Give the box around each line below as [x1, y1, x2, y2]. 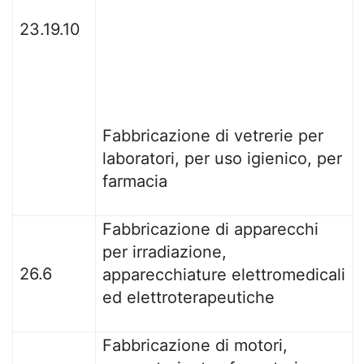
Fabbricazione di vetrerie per [102, 126, 323, 145]
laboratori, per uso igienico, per [102, 149, 342, 168]
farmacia [102, 171, 167, 191]
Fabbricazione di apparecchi [102, 219, 318, 239]
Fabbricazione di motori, [102, 336, 288, 355]
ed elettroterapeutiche [102, 288, 275, 307]
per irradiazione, [102, 242, 227, 262]
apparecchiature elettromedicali [102, 265, 345, 284]
